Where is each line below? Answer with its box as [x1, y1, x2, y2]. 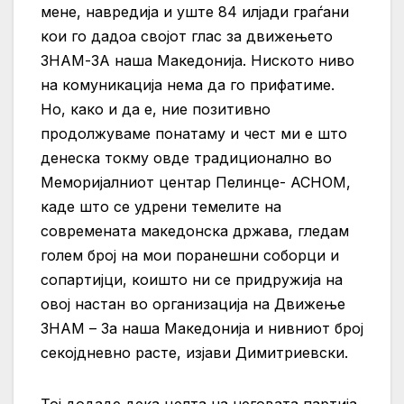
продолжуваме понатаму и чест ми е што [41, 124, 347, 143]
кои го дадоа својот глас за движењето [41, 27, 333, 46]
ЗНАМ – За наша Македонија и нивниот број [41, 319, 363, 338]
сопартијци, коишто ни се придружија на [41, 271, 343, 289]
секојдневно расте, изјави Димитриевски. [41, 344, 348, 363]
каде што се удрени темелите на [41, 197, 281, 216]
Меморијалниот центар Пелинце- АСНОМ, [41, 173, 351, 192]
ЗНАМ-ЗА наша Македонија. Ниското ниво [41, 51, 354, 70]
